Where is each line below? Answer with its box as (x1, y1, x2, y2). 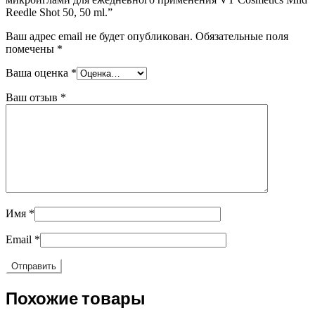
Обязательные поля (193, 30, 288, 42)
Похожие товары (6, 287, 146, 308)
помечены (6, 42, 57, 55)
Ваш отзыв (6, 91, 60, 103)
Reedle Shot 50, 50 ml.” (6, 6, 112, 18)
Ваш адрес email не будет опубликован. (6, 30, 193, 42)
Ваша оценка (6, 66, 71, 79)
